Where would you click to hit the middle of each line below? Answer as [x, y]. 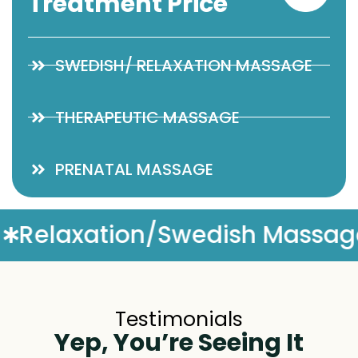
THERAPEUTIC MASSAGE [147, 117]
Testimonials [179, 319]
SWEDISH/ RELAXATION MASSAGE [189, 65]
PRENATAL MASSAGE [134, 169]
